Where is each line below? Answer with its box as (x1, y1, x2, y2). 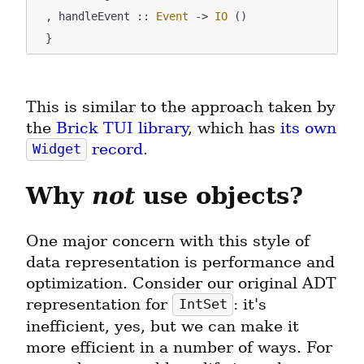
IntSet (178, 297, 227, 313)
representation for (26, 294, 172, 314)
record (87, 139, 144, 158)
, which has (188, 118, 280, 137)
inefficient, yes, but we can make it (26, 316, 299, 336)
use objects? (135, 181, 303, 210)
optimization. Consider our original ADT (26, 273, 336, 292)
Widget (32, 141, 81, 158)
